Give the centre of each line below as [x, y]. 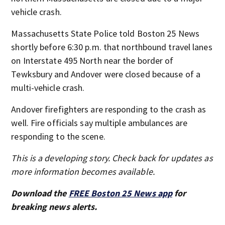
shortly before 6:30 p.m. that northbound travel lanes [112, 47]
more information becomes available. [83, 172]
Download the [40, 193]
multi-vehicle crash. [48, 88]
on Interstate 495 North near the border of [92, 61]
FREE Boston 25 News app [121, 193]
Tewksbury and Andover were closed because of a [106, 74]
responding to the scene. [58, 136]
